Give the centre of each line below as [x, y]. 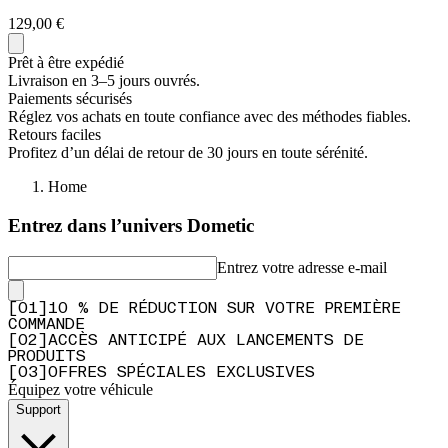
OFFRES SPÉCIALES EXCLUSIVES [181, 372]
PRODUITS [47, 356]
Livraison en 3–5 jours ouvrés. [104, 81]
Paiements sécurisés [70, 99]
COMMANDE [46, 324]
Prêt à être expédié [66, 63]
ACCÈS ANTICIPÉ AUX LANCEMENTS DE [206, 340]
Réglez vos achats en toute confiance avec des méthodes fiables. [209, 117]
